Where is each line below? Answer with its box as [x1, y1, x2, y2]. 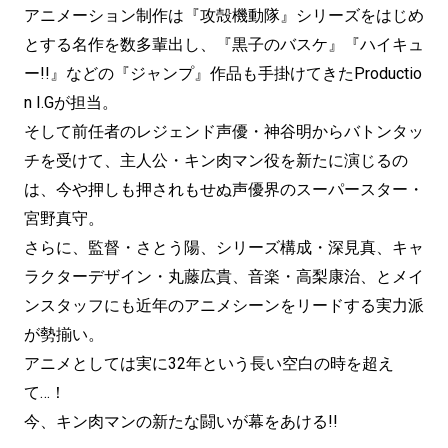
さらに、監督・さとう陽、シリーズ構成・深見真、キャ [24, 237, 424, 257]
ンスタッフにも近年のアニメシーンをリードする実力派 [24, 295, 424, 315]
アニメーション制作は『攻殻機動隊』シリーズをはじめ [24, 5, 424, 25]
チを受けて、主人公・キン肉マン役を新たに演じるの [24, 150, 408, 170]
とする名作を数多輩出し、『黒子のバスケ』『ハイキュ [24, 34, 424, 54]
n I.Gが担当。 [24, 92, 118, 112]
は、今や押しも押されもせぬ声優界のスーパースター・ [24, 179, 424, 199]
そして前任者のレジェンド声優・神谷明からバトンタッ [24, 121, 424, 141]
